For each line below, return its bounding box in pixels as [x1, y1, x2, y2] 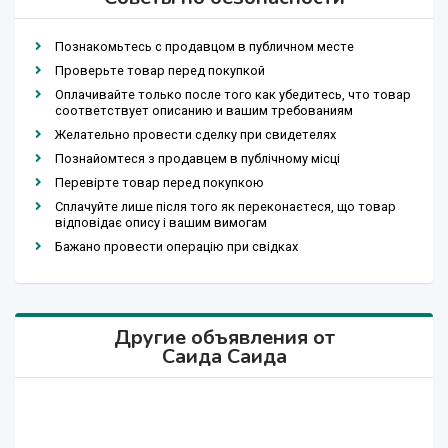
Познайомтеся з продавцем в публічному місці [55, 151, 340, 167]
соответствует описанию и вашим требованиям [55, 103, 353, 119]
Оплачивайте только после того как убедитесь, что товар [55, 87, 411, 103]
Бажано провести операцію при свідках [55, 239, 298, 255]
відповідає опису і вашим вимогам [55, 215, 267, 231]
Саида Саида [161, 343, 287, 371]
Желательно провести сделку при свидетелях [55, 127, 336, 143]
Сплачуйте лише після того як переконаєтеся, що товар [55, 199, 396, 215]
